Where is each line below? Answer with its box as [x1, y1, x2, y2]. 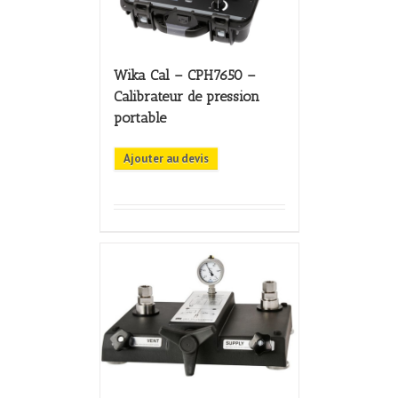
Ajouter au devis [123, 150, 209, 166]
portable [113, 108, 166, 126]
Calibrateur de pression [113, 87, 259, 105]
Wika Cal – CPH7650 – [113, 66, 256, 84]
